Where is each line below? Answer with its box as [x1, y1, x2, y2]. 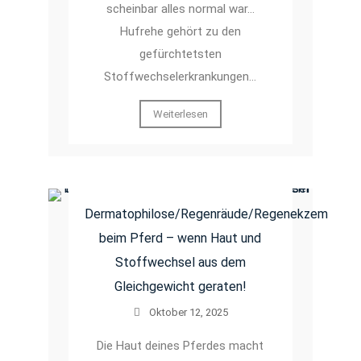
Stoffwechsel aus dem [114, 254, 246, 270]
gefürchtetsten [139, 46, 222, 61]
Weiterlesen [152, 107, 208, 120]
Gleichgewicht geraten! [114, 278, 247, 294]
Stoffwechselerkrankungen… [104, 68, 257, 84]
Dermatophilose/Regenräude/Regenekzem [84, 205, 328, 222]
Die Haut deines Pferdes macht [97, 338, 264, 353]
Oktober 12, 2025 [148, 305, 228, 318]
